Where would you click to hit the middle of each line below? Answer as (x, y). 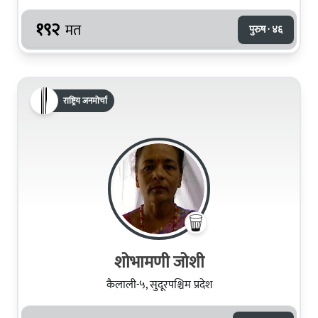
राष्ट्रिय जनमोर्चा (85, 100)
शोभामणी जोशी (159, 262)
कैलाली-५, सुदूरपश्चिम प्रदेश (159, 285)
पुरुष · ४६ (266, 29)
